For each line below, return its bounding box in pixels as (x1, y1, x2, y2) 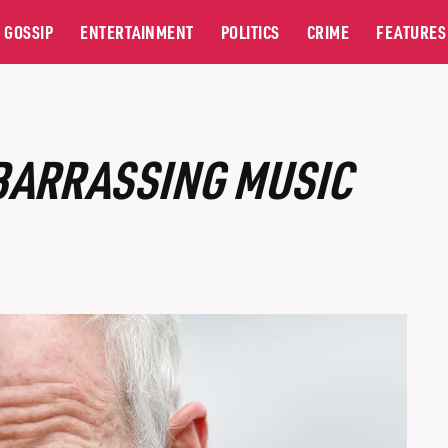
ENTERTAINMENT (80, 20, 194, 43)
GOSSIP (4, 20, 53, 43)
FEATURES (376, 20, 446, 43)
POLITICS (220, 20, 280, 43)
